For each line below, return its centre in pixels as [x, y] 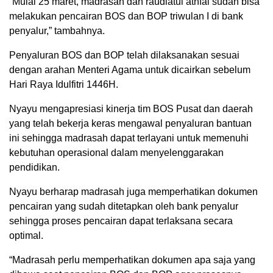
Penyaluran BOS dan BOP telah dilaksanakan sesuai [124, 55]
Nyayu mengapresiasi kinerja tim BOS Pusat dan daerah [131, 109]
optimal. [26, 236]
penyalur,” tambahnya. [57, 31]
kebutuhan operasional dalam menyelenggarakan [116, 153]
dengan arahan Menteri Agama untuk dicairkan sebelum [130, 70]
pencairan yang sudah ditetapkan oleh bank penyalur [124, 207]
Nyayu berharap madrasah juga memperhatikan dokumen [133, 192]
